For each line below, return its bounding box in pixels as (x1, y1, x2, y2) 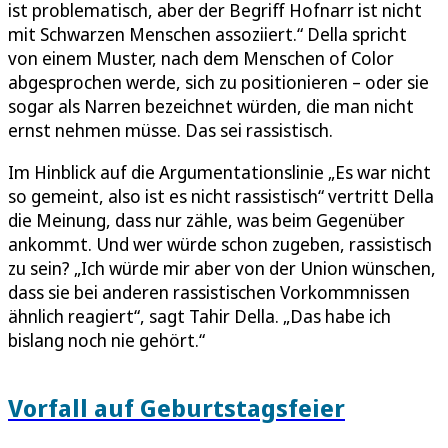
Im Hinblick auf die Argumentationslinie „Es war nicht (8, 160, 431, 185)
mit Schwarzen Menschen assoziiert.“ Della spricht (8, 22, 407, 47)
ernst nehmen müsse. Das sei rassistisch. (8, 118, 333, 143)
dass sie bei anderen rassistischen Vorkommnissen (8, 280, 410, 305)
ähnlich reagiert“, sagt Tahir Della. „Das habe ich (8, 304, 391, 329)
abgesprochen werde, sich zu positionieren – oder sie (8, 70, 429, 95)
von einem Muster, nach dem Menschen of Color (8, 46, 394, 71)
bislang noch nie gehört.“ (8, 328, 205, 353)
